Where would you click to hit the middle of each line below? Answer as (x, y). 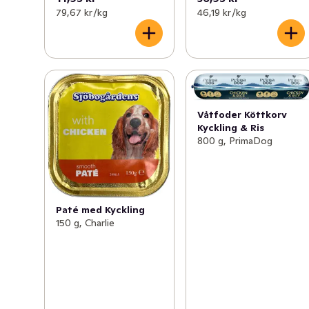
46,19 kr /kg (222, 12)
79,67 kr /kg (82, 12)
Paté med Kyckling (100, 209)
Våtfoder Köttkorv (242, 115)
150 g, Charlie (85, 222)
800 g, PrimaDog (235, 141)
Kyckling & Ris (231, 128)
